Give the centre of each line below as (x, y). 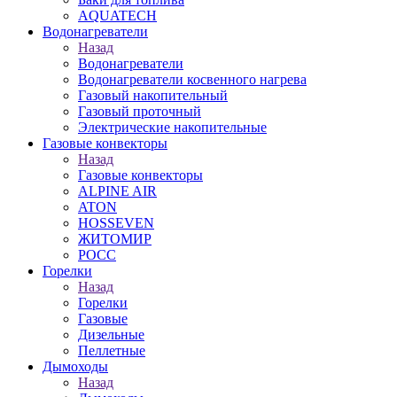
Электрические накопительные (172, 127)
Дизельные (111, 335)
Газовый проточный (140, 111)
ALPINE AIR (117, 191)
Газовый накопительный (153, 95)
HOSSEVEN (116, 223)
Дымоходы (75, 366)
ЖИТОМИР (115, 239)
